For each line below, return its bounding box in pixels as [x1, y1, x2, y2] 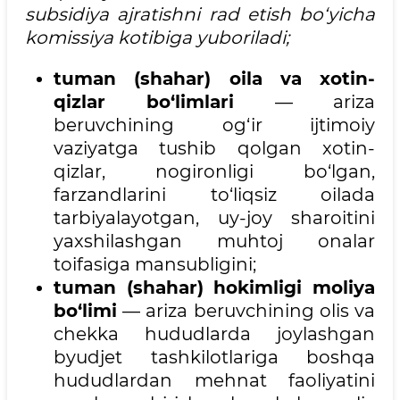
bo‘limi [54, 300, 117, 322]
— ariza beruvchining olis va [117, 300, 375, 322]
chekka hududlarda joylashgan [54, 323, 375, 346]
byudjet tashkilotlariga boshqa [54, 346, 375, 369]
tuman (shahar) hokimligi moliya [54, 277, 375, 299]
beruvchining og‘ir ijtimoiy [54, 114, 375, 137]
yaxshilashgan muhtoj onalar [54, 230, 375, 253]
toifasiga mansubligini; [54, 254, 256, 276]
